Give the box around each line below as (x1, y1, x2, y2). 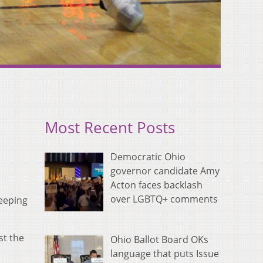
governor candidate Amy (110, 164, 220, 178)
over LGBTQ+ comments (110, 193, 218, 206)
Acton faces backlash (110, 178, 203, 192)
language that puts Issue (110, 247, 219, 261)
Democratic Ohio (110, 150, 186, 164)
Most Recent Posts (45, 117, 175, 139)
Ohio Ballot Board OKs (110, 233, 208, 247)
